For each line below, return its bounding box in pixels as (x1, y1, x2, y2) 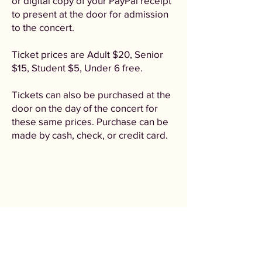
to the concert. (12, 22, 77, 33)
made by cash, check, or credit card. (12, 129, 168, 140)
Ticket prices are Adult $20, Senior (12, 49, 163, 60)
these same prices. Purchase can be (12, 116, 168, 127)
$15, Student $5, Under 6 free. (12, 62, 143, 73)
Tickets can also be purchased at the (12, 89, 171, 100)
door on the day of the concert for (12, 102, 158, 113)
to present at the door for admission (12, 8, 168, 19)
